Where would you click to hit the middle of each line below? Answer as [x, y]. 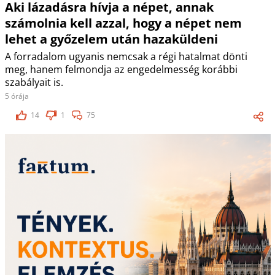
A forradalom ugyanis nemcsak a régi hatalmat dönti [126, 57]
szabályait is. [34, 83]
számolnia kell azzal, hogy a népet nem [123, 23]
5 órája [17, 96]
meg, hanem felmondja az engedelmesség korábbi [121, 70]
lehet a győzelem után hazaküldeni [111, 39]
